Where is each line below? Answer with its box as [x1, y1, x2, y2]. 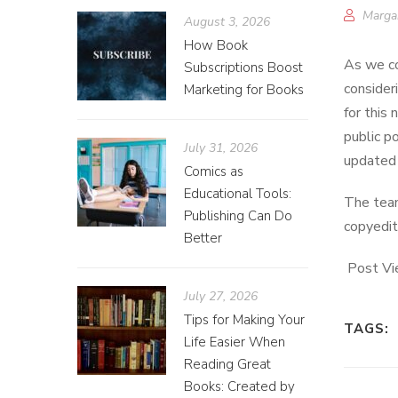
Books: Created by [184, 378, 295, 395]
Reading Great [184, 355, 271, 373]
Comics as [184, 163, 243, 180]
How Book [184, 36, 248, 54]
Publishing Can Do [184, 207, 292, 225]
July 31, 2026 [184, 139, 258, 156]
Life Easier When [184, 333, 285, 351]
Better [184, 229, 222, 247]
